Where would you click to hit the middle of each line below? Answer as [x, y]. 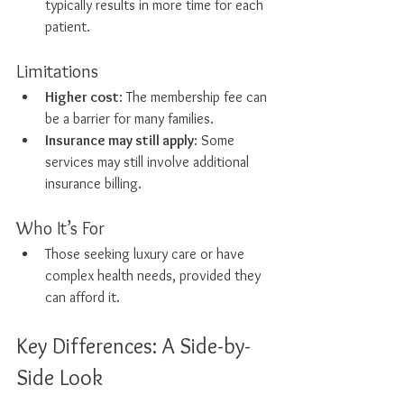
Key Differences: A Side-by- [133, 346]
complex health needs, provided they [155, 275]
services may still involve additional [149, 162]
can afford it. [83, 297]
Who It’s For [60, 228]
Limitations [57, 71]
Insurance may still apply [119, 140]
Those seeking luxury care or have [147, 254]
